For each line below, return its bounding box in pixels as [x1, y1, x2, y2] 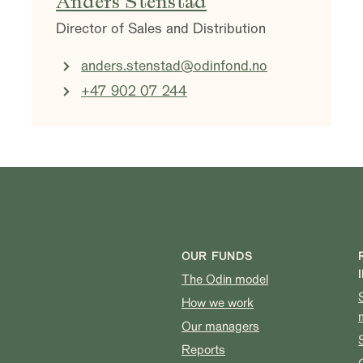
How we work [181, 294, 254, 311]
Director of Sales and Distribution [56, 19, 267, 38]
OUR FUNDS [181, 249, 253, 263]
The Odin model [181, 271, 268, 288]
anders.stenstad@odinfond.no [81, 56, 268, 75]
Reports [181, 341, 225, 358]
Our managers [181, 318, 259, 335]
